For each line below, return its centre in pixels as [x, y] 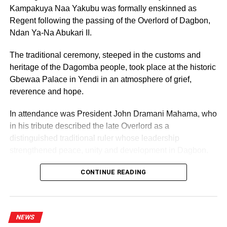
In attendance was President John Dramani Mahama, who [113, 113]
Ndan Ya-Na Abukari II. [50, 32]
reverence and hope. [46, 91]
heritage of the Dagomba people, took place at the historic [112, 67]
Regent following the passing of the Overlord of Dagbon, [110, 20]
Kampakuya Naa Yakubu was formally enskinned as [103, 8]
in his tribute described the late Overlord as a [89, 126]
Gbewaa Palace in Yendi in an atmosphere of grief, [100, 79]
